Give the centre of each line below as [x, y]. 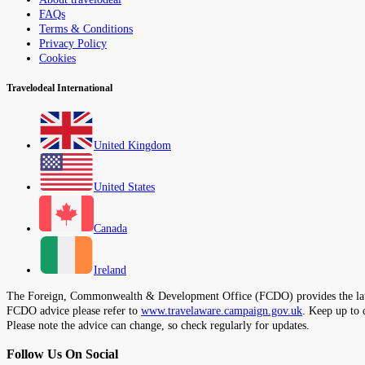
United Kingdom [132, 146]
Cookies [57, 58]
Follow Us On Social [62, 354]
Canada [110, 229]
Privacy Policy [73, 43]
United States [124, 187]
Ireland [110, 270]
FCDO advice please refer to [74, 311]
